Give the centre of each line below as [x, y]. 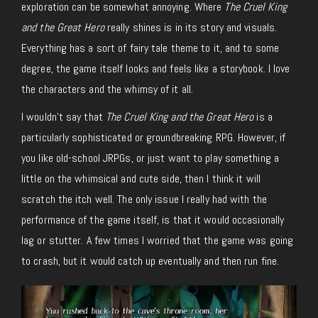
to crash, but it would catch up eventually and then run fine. [150, 261]
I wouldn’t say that [64, 116]
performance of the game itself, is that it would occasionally [153, 219]
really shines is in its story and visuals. [191, 27]
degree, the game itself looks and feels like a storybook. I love [156, 68]
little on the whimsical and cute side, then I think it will [141, 178]
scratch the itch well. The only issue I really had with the [144, 199]
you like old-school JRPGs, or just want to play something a [150, 158]
